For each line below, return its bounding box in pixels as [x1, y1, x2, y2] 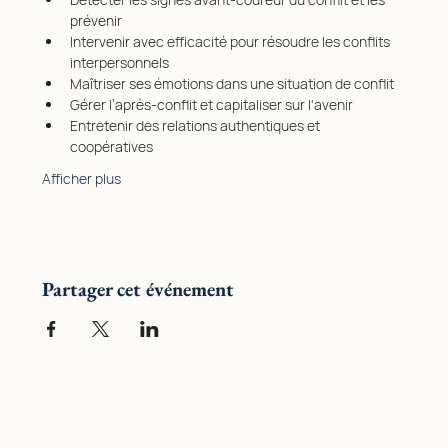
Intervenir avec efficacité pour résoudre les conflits [70, 32, 394, 52]
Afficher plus [42, 169, 122, 189]
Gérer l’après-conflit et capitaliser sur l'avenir [70, 95, 357, 115]
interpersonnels [70, 53, 170, 73]
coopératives [70, 137, 154, 157]
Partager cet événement [42, 276, 235, 303]
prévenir [70, 11, 123, 31]
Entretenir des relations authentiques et [70, 116, 324, 136]
